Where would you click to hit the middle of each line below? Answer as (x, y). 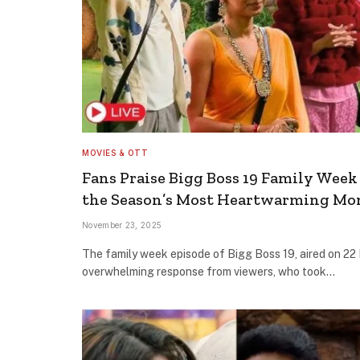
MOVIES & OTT (115, 152)
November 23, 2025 (122, 225)
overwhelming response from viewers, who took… (209, 271)
